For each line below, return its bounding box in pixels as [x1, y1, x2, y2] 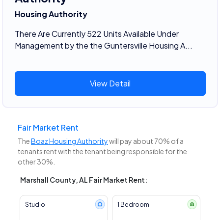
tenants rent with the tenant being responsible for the [18, 147, 187, 156]
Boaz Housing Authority [31, 137, 108, 146]
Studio [25, 201, 45, 209]
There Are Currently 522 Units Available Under [14, 28, 179, 39]
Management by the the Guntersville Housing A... [14, 40, 192, 51]
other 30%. [18, 157, 55, 166]
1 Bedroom [117, 201, 149, 209]
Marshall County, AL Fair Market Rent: [20, 175, 147, 185]
